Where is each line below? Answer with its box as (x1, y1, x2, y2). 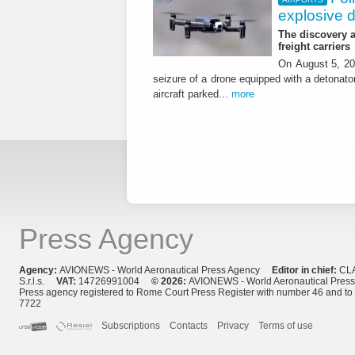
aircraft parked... (153, 87, 231, 100)
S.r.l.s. (19, 275, 56, 287)
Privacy (217, 319, 250, 331)
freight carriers (278, 40, 350, 53)
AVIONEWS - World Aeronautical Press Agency (59, 264, 272, 276)
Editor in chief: (272, 264, 339, 276)
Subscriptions (101, 319, 161, 331)
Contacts (170, 319, 208, 331)
